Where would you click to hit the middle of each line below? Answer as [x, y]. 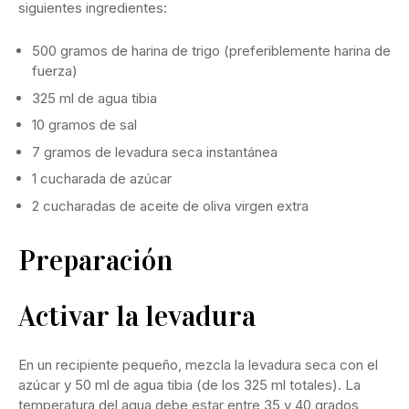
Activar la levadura [137, 316]
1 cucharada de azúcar [102, 179]
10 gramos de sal [84, 125]
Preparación [95, 260]
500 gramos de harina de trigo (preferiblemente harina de [211, 51]
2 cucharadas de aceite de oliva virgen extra [170, 205]
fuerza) [55, 71]
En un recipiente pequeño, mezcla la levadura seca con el [198, 364]
